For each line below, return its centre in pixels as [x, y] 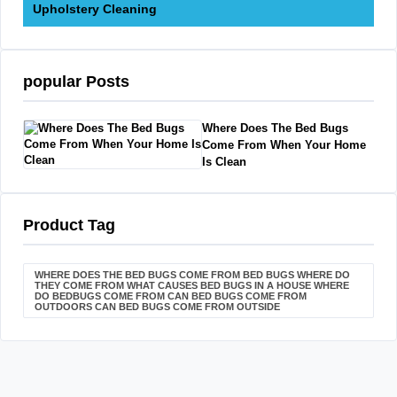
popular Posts [76, 81]
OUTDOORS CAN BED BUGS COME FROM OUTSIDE [157, 306]
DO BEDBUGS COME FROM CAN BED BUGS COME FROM [171, 296]
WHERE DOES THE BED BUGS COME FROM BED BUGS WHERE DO [192, 274]
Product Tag [69, 225]
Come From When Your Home [284, 144]
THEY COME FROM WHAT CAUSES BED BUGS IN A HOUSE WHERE [192, 285]
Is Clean [225, 161]
